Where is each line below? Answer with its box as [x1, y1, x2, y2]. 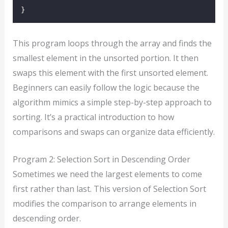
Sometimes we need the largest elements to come [12, 168, 202, 180]
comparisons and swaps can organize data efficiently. [12, 126, 215, 137]
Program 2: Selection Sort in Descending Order [12, 154, 190, 165]
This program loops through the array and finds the [12, 37, 212, 49]
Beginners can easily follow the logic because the [12, 81, 199, 93]
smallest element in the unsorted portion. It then [12, 52, 198, 64]
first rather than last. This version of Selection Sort [12, 183, 206, 195]
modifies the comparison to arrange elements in [12, 198, 196, 210]
